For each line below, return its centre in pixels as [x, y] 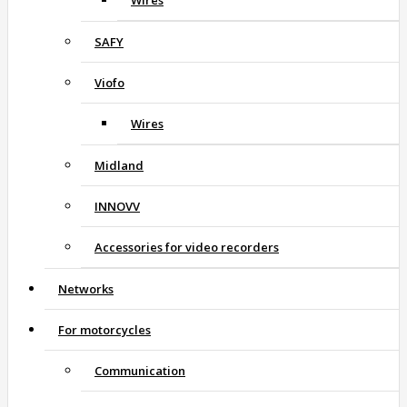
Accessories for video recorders [187, 248]
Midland [119, 166]
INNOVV [117, 207]
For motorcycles [104, 330]
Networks [86, 289]
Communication [140, 371]
